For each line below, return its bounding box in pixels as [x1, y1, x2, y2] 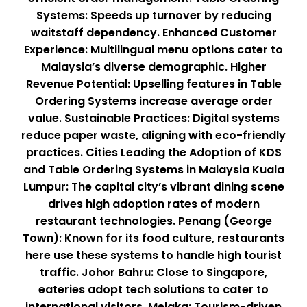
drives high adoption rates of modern [47, 196, 260, 212]
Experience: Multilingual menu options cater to [24, 42, 283, 58]
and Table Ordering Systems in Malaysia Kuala [23, 162, 284, 178]
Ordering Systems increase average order [34, 93, 273, 110]
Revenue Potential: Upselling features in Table [25, 76, 282, 93]
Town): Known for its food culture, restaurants [23, 230, 284, 247]
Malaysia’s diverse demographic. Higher [40, 59, 267, 75]
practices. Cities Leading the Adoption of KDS [25, 145, 282, 161]
